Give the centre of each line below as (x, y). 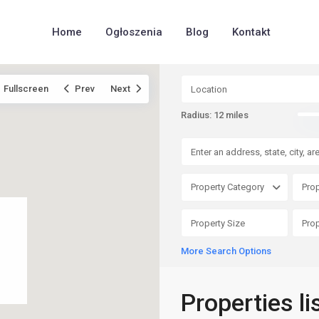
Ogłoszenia (134, 32)
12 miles (231, 115)
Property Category (228, 187)
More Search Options (226, 251)
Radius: (197, 115)
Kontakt (252, 32)
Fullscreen (26, 89)
